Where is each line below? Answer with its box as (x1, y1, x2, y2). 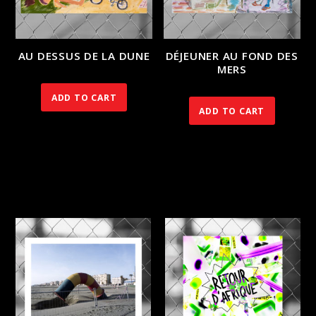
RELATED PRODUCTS (16, 178, 146, 195)
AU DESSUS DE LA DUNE (18, 48, 150, 63)
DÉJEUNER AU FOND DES (165, 48, 298, 63)
